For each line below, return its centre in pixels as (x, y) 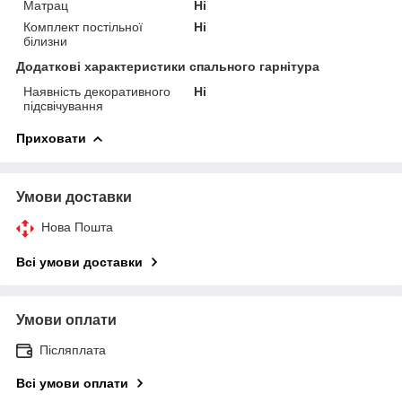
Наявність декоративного (97, 91)
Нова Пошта (77, 227)
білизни (45, 41)
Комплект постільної (83, 26)
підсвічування (63, 105)
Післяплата (73, 350)
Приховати (51, 138)
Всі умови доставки (79, 262)
